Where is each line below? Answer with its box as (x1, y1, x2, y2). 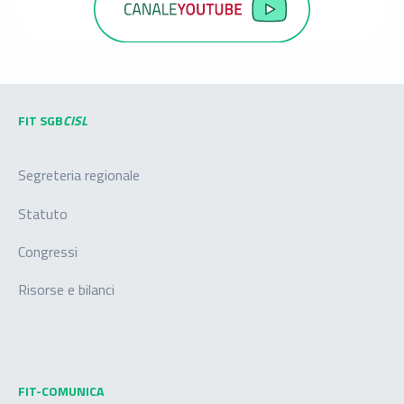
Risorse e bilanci (18, 279, 115, 301)
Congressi (18, 241, 78, 263)
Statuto (18, 202, 68, 225)
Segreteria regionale (18, 164, 140, 187)
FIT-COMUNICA (18, 381, 104, 401)
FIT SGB (18, 111, 63, 131)
